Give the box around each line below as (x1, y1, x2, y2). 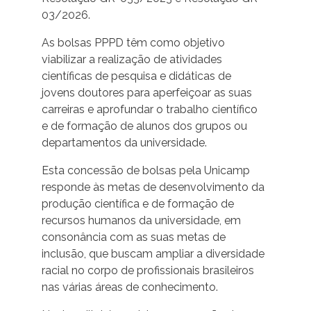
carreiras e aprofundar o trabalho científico (41, 103, 258, 117)
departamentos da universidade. (41, 136, 207, 150)
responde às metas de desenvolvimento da (41, 180, 264, 194)
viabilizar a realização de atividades (41, 53, 222, 67)
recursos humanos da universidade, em (41, 214, 241, 228)
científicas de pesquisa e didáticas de (41, 69, 231, 83)
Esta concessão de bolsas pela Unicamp (41, 164, 250, 178)
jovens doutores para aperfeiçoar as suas (41, 86, 252, 100)
